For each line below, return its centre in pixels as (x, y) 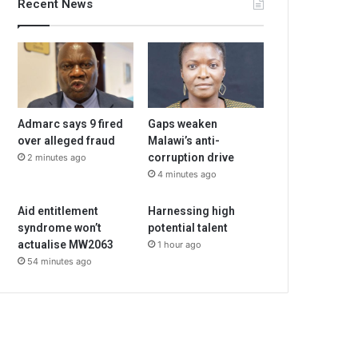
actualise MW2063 (66, 244)
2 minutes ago (57, 157)
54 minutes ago (60, 261)
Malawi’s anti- (184, 140)
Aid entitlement (58, 211)
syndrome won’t (60, 227)
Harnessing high (192, 211)
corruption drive (191, 157)
